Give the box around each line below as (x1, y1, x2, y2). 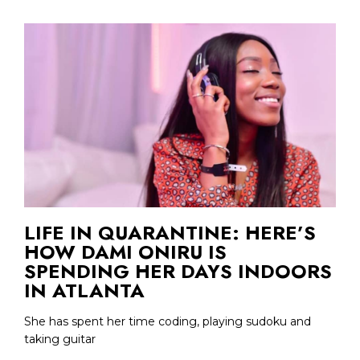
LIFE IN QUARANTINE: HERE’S (24, 218, 316, 247)
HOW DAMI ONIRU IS (24, 237, 227, 266)
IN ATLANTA (24, 276, 145, 305)
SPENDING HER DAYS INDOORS (24, 256, 332, 285)
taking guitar (24, 331, 96, 346)
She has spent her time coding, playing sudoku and (24, 313, 311, 329)
